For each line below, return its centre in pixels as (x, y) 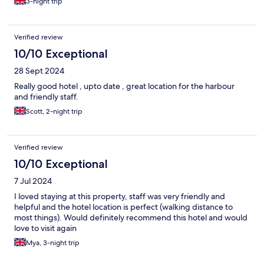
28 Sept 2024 (39, 70)
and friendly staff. (46, 96)
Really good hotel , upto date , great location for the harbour (124, 86)
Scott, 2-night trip (54, 111)
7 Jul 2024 (33, 181)
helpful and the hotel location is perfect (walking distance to (123, 207)
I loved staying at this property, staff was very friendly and (120, 196)
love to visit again (45, 228)
